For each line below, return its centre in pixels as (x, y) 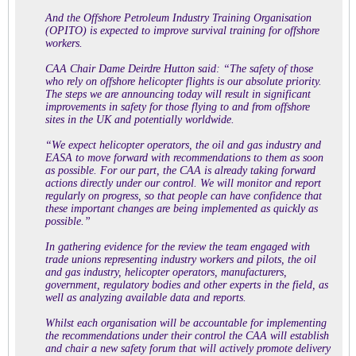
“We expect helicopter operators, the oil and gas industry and (183, 145)
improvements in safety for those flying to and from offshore (178, 107)
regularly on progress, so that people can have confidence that (184, 196)
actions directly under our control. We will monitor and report (183, 183)
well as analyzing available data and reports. (146, 298)
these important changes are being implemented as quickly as (182, 209)
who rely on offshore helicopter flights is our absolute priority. (184, 81)
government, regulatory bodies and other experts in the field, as (187, 285)
